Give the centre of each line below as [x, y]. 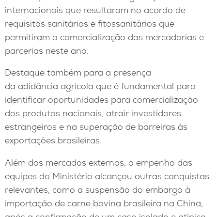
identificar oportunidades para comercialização [101, 100]
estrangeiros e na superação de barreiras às [96, 127]
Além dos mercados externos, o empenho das [99, 162]
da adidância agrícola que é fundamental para [100, 86]
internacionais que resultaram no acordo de [95, 10]
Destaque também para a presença [78, 73]
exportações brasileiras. [53, 140]
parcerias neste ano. [47, 50]
